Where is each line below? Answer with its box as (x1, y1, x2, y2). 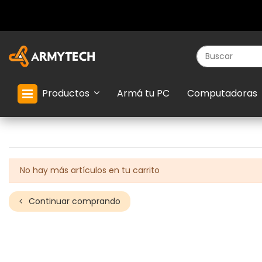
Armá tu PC (117, 87, 170, 100)
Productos (40, 86, 92, 100)
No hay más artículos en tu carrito (19, 164, 160, 177)
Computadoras (187, 87, 257, 100)
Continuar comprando (26, 195, 120, 207)
